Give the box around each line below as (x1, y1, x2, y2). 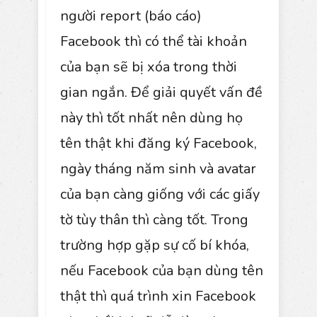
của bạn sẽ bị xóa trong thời (60, 57, 237, 76)
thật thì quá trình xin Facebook (60, 286, 256, 306)
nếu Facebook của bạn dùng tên (60, 260, 263, 280)
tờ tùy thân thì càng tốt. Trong (60, 209, 248, 229)
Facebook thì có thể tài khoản (60, 31, 247, 51)
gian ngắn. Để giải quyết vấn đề (60, 82, 263, 102)
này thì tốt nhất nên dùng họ (60, 108, 243, 127)
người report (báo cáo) (60, 6, 202, 25)
